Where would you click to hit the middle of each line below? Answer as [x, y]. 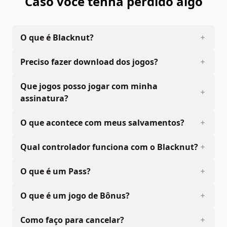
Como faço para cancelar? [72, 220]
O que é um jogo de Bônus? [75, 195]
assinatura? [44, 98]
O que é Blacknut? [57, 37]
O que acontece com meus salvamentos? [102, 122]
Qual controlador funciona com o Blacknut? [109, 147]
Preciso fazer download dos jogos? [89, 62]
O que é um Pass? [55, 171]
